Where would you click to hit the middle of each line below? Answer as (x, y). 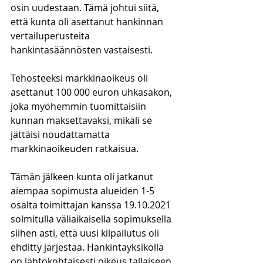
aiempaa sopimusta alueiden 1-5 (84, 191)
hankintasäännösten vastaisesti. (84, 50)
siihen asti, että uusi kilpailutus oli (86, 233)
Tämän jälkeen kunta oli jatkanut (83, 177)
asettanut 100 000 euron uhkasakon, (92, 92)
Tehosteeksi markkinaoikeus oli (80, 78)
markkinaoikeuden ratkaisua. (75, 149)
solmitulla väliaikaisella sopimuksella (92, 219)
